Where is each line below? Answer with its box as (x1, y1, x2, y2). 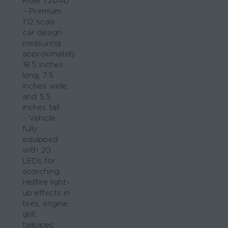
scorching (22, 167, 60, 176)
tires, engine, (22, 199, 69, 208)
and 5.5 (22, 93, 51, 101)
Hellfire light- (22, 178, 69, 186)
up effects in (22, 189, 70, 197)
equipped (22, 135, 58, 144)
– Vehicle (22, 114, 55, 122)
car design (22, 28, 62, 37)
